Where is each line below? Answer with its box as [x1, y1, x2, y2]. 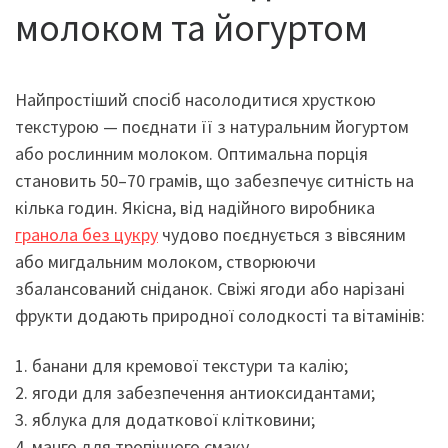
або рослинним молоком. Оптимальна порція [15, 142, 368, 165]
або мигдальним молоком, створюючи [15, 250, 316, 273]
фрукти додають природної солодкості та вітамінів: [15, 304, 425, 327]
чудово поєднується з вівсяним [158, 223, 406, 246]
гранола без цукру [15, 223, 158, 246]
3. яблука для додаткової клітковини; [15, 407, 315, 431]
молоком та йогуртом [15, 4, 368, 51]
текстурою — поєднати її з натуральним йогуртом [15, 115, 409, 138]
